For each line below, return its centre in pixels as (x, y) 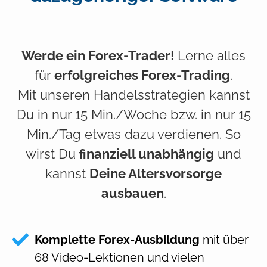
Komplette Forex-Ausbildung (119, 239)
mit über (226, 239)
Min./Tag (54, 134)
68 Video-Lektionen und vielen (119, 257)
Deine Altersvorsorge (156, 173)
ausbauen (132, 193)
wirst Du (51, 153)
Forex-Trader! (131, 55)
